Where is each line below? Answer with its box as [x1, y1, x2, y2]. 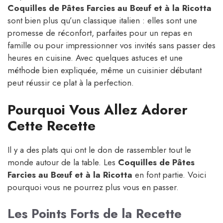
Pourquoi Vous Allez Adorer [7, 100, 188, 119]
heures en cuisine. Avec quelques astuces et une [7, 52, 183, 64]
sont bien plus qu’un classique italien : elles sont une [7, 14, 197, 27]
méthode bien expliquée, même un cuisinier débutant [7, 64, 202, 77]
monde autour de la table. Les [7, 156, 118, 168]
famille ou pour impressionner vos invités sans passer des [7, 39, 216, 52]
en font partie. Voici [132, 168, 206, 181]
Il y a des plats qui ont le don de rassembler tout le [7, 143, 191, 156]
